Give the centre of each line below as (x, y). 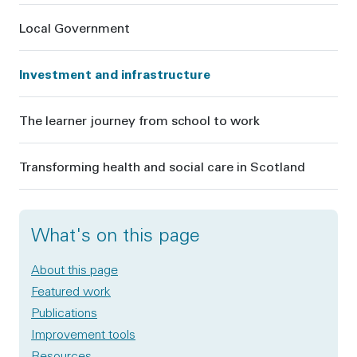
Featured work (71, 290)
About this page (75, 269)
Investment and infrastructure (115, 73)
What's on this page (116, 234)
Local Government (75, 27)
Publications (64, 312)
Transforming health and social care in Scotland (162, 166)
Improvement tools (83, 333)
